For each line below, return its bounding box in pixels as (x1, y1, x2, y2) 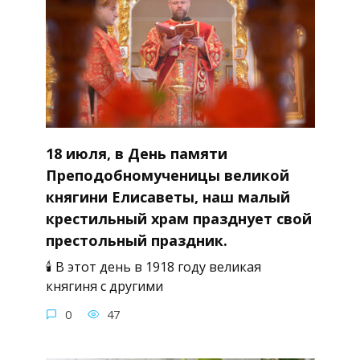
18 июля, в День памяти (45, 143, 227, 163)
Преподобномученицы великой (45, 165, 289, 185)
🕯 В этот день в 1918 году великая (45, 257, 261, 276)
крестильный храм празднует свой (45, 208, 312, 228)
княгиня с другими (45, 276, 163, 295)
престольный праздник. (45, 230, 227, 250)
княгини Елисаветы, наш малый (45, 186, 290, 207)
